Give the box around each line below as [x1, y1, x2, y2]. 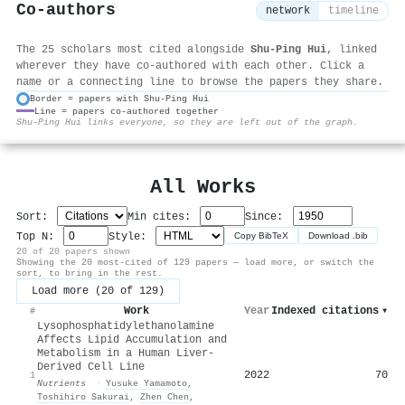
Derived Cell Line [37, 360, 145, 373]
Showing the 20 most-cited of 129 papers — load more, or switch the [16, 256, 374, 268]
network [266, 5, 310, 18]
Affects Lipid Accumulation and [37, 333, 227, 346]
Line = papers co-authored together [34, 105, 219, 117]
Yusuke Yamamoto [106, 377, 187, 389]
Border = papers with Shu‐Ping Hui [30, 93, 209, 105]
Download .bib [308, 231, 369, 241]
